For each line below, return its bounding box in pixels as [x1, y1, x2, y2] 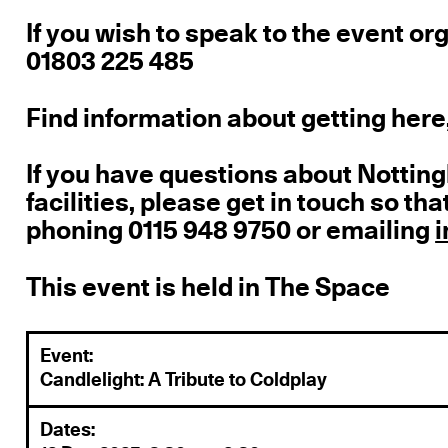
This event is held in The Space [26, 275, 391, 302]
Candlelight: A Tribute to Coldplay [40, 371, 328, 391]
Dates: [40, 420, 96, 440]
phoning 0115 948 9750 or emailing [26, 218, 436, 245]
